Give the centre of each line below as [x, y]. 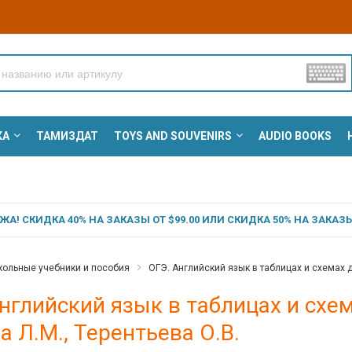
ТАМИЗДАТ [67, 136]
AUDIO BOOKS [295, 136]
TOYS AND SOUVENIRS [172, 136]
